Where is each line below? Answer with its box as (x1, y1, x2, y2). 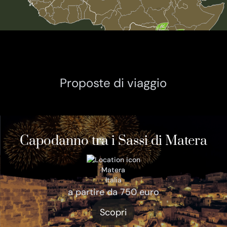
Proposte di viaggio (60, 75, 167, 91)
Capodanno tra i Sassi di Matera (19, 133, 207, 150)
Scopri (100, 206, 127, 218)
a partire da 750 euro (67, 185, 159, 198)
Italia (105, 175, 122, 184)
